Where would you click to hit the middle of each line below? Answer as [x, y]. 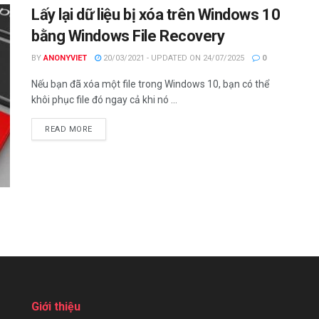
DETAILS [109, 128]
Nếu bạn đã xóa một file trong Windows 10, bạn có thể [150, 84]
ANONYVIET [65, 58]
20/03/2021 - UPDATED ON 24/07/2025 [173, 58]
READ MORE [69, 129]
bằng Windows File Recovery [128, 36]
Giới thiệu [56, 307]
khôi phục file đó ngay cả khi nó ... [104, 99]
